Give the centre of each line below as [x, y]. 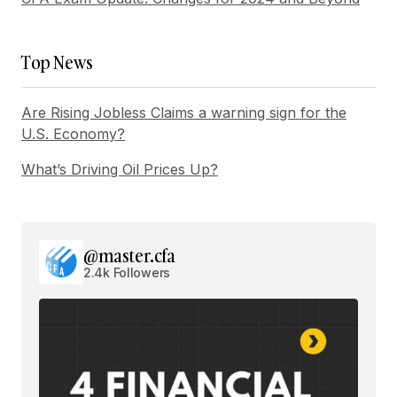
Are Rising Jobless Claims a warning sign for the [184, 113]
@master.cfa [129, 255]
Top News [57, 62]
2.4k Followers [127, 272]
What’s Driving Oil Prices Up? [120, 169]
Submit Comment [113, 16]
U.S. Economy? [73, 134]
